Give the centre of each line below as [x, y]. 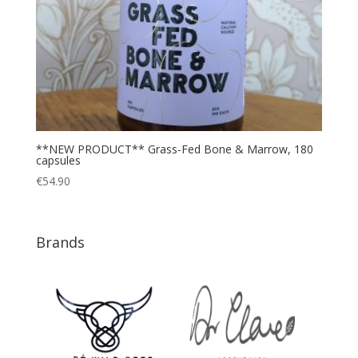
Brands [60, 242]
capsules [58, 161]
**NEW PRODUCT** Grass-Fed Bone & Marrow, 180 [174, 149]
